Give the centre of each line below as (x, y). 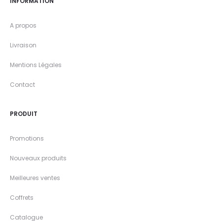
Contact (22, 85)
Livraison (23, 45)
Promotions (27, 139)
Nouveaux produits (38, 158)
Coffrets (22, 198)
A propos (23, 26)
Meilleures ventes (35, 178)
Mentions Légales (36, 65)
